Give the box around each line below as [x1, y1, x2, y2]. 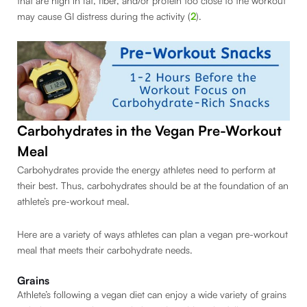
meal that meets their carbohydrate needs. [17, 243, 193, 256]
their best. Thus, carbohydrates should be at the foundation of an [17, 180, 288, 192]
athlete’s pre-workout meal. [17, 195, 132, 208]
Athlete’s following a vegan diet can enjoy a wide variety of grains [17, 288, 286, 301]
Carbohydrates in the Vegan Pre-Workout [17, 122, 282, 140]
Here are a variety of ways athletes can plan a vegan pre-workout [17, 228, 288, 240]
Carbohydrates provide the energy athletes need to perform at [17, 164, 275, 176]
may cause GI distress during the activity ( [17, 10, 191, 23]
